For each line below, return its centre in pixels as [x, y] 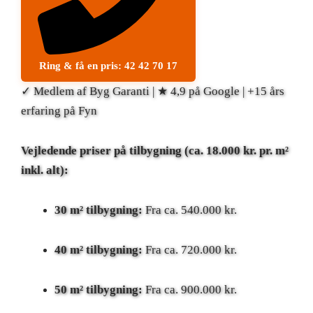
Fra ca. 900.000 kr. [190, 289]
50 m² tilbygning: [99, 289]
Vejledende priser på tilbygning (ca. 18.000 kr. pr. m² [155, 150]
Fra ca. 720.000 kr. [190, 249]
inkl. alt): [45, 170]
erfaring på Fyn [59, 111]
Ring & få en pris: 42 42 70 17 [108, 66]
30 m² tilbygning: [99, 210]
